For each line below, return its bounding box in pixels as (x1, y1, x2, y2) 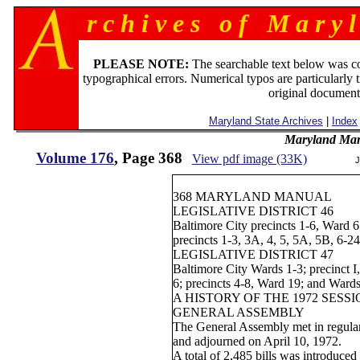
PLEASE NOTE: (93, 57, 190, 71)
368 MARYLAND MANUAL (173, 190, 333, 203)
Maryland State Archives (208, 115, 323, 127)
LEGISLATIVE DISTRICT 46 (173, 204, 334, 218)
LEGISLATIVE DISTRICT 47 (173, 247, 334, 261)
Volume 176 (35, 149, 114, 166)
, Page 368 (113, 149, 182, 166)
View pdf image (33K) (191, 152, 307, 166)
